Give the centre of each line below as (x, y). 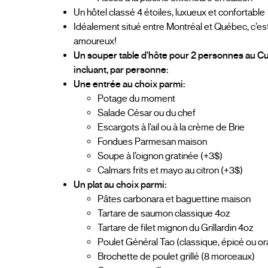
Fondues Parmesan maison (153, 141)
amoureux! (95, 41)
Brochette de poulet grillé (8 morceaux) (176, 256)
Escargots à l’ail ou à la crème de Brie (171, 127)
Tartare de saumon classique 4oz (164, 213)
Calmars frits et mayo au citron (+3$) (170, 170)
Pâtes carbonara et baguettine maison (174, 199)
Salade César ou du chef (147, 113)
